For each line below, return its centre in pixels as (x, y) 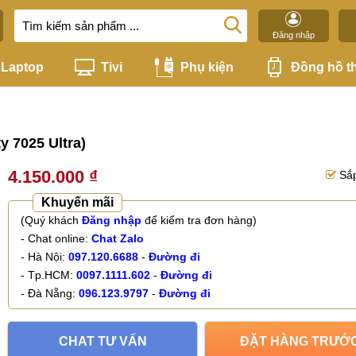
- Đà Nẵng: (50, 293)
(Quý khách (51, 220)
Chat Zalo (118, 238)
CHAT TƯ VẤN (103, 341)
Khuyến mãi (77, 202)
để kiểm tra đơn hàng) (199, 220)
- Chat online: (56, 238)
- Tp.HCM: (48, 275)
